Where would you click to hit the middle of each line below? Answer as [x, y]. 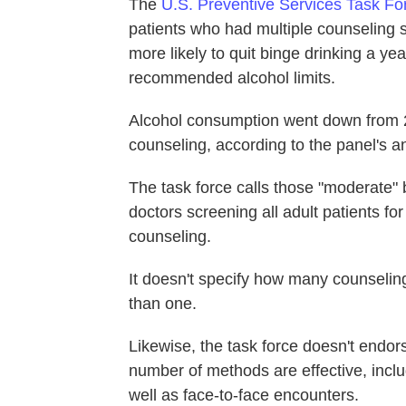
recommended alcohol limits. [232, 77]
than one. [163, 303]
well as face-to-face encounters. [244, 395]
